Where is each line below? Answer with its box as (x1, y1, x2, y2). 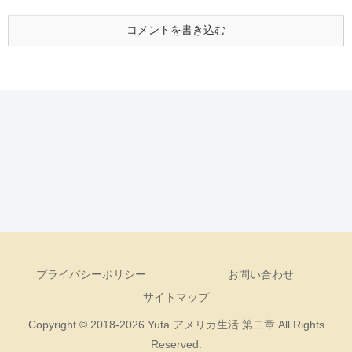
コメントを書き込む (126, 23, 225, 36)
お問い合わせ (228, 267, 294, 280)
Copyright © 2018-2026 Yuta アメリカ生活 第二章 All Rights (27, 317, 324, 331)
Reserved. (150, 337, 202, 350)
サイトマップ (143, 290, 209, 303)
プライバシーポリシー (36, 267, 146, 280)
